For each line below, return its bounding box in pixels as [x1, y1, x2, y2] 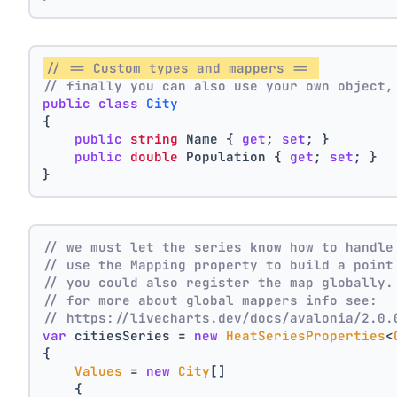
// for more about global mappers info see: [43, 292, 378, 309]
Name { [178, 129, 243, 147]
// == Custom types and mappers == [45, 58, 317, 76]
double [130, 147, 179, 165]
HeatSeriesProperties [226, 327, 386, 345]
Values [74, 362, 123, 380]
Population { [178, 147, 291, 165]
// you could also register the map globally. [43, 274, 394, 292]
